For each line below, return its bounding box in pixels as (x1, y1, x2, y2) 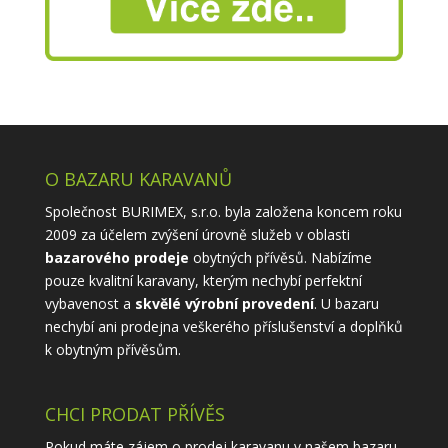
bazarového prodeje (44, 248, 189, 268)
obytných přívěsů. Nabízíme (188, 248, 372, 268)
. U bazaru (313, 294, 379, 314)
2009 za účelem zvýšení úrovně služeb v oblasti (44, 225, 350, 245)
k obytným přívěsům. (44, 340, 181, 360)
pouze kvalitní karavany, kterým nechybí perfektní (44, 271, 362, 291)
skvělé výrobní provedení (134, 294, 314, 314)
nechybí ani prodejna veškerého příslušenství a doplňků (44, 317, 403, 337)
